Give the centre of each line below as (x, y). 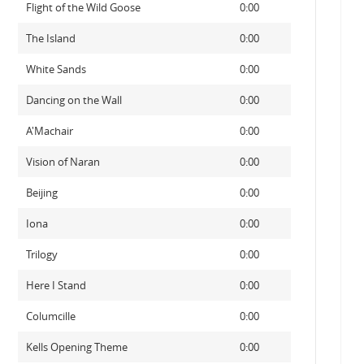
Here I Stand (56, 285)
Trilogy (41, 254)
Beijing (41, 193)
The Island (50, 38)
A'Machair (49, 131)
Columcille (50, 316)
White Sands (56, 69)
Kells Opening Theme (76, 347)
